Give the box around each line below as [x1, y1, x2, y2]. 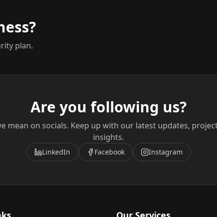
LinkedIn [42, 147, 70, 156]
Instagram [149, 147, 183, 156]
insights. [93, 132, 124, 142]
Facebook [94, 147, 124, 156]
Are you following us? [31, 97, 186, 117]
